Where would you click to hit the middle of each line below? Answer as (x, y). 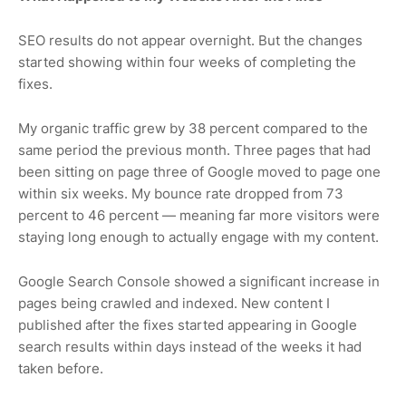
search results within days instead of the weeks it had (190, 346)
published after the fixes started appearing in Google (188, 324)
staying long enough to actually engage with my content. (198, 237)
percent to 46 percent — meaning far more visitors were (199, 215)
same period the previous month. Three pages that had (194, 150)
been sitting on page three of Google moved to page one (199, 171)
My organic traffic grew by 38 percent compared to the (193, 128)
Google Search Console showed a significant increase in (199, 281)
